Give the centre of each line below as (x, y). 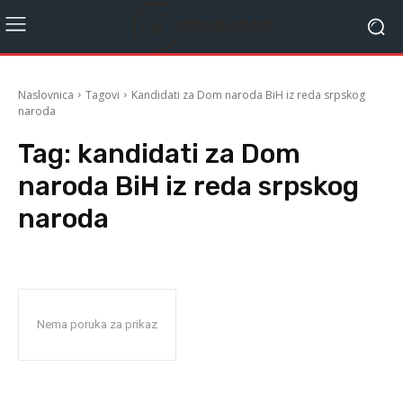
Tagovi (103, 94)
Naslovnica (46, 94)
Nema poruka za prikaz (97, 324)
